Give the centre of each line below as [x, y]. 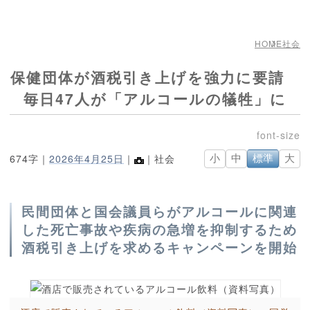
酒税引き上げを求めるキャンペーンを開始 [159, 248]
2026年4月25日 [86, 159]
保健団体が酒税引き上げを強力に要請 [155, 77]
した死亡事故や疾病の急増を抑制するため [159, 230]
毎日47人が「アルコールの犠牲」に [155, 99]
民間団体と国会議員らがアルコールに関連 [159, 212]
